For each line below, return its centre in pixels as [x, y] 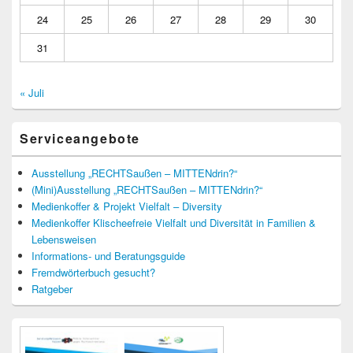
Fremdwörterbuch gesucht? [93, 273]
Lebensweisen [64, 240]
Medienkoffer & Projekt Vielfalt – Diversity [127, 206]
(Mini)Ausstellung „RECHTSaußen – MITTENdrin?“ [147, 190]
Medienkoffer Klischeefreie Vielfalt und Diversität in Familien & [174, 223]
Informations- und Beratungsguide [108, 256]
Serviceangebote [80, 139]
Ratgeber [52, 289]
